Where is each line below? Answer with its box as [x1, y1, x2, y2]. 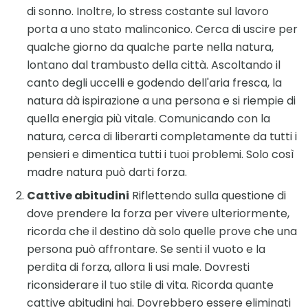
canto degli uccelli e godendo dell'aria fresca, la [27, 75, 282, 91]
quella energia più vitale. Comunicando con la [27, 111, 270, 127]
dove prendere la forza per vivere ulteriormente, [27, 206, 289, 222]
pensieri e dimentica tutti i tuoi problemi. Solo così [27, 146, 294, 163]
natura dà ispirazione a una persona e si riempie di [27, 93, 296, 109]
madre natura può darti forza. [27, 164, 187, 181]
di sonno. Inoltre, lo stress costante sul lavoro [27, 3, 269, 20]
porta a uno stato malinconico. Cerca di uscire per [27, 21, 298, 38]
